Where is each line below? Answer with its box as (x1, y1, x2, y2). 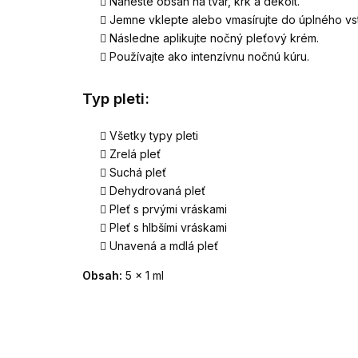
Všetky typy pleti (109, 129, 198, 143)
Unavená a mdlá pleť (109, 239, 218, 253)
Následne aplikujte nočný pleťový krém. (109, 30, 319, 45)
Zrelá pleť (109, 147, 161, 161)
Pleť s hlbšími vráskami (109, 221, 227, 235)
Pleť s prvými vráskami (109, 202, 227, 217)
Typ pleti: (82, 89, 149, 109)
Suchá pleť (109, 165, 166, 180)
